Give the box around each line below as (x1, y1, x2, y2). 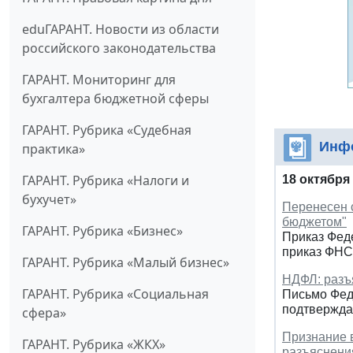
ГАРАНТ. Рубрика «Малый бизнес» (22, 253, 229, 271)
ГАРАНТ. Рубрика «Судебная (22, 121, 191, 139)
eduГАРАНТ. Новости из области (22, 20, 219, 38)
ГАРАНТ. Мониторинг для (22, 70, 176, 88)
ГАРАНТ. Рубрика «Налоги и (22, 171, 189, 189)
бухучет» (22, 190, 76, 208)
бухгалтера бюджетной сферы (22, 89, 209, 107)
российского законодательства (22, 39, 216, 57)
